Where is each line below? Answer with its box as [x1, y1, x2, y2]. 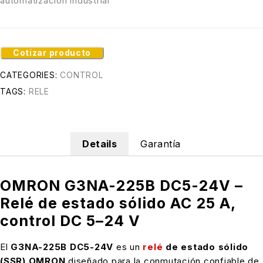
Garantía [140, 137, 181, 150]
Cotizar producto [13, 48, 92, 58]
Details [82, 137, 117, 150]
